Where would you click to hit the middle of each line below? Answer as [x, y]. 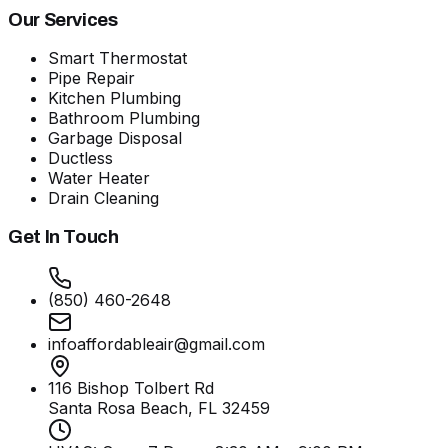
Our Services [63, 19]
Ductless [80, 158]
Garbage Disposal [115, 138]
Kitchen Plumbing [114, 98]
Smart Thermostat [117, 58]
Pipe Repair [91, 78]
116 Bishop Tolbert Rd [131, 387]
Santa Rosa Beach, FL [132, 407]
